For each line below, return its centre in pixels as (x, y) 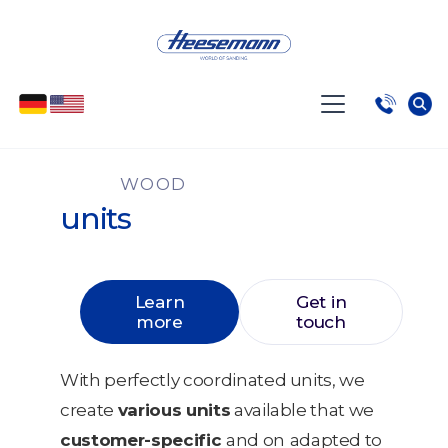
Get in (321, 301)
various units (174, 409)
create (89, 409)
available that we (302, 409)
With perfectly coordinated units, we (212, 379)
